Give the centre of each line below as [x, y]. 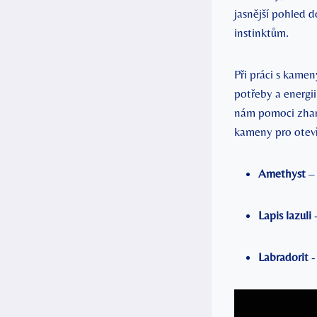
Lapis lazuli [285, 215]
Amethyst [282, 174]
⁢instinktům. [261, 33]
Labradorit [283, 257]
